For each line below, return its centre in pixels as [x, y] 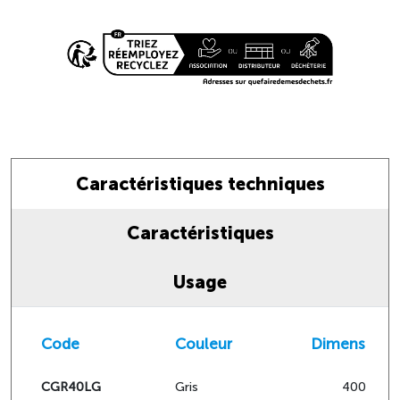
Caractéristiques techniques [200, 184]
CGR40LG [71, 387]
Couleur [204, 344]
